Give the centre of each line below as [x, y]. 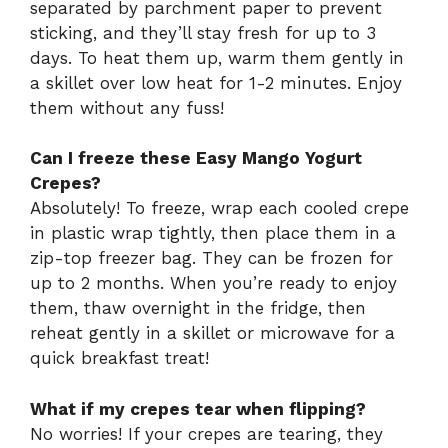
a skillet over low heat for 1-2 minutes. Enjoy [216, 82]
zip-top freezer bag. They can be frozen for [211, 258]
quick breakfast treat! [119, 358]
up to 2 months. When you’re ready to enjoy [213, 283]
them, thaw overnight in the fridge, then [198, 308]
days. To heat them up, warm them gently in [217, 57]
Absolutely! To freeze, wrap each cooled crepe [219, 208]
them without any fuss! [127, 107]
